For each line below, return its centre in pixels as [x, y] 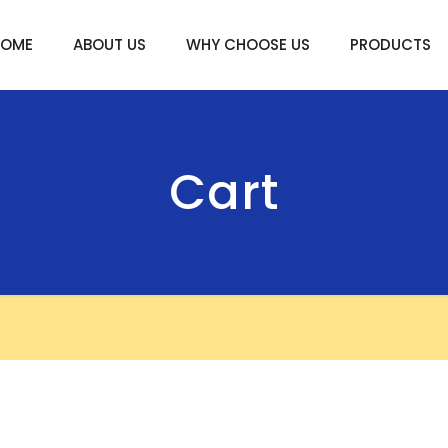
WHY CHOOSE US [247, 44]
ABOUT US [109, 44]
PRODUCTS [390, 44]
